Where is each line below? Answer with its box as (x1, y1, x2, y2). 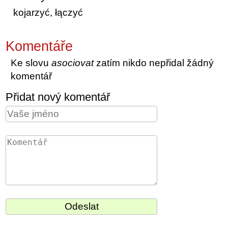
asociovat (51, 57, 94, 68)
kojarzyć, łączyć (13, 7, 83, 18)
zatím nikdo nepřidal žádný (94, 57, 214, 68)
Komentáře (6, 38, 73, 54)
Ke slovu (11, 57, 52, 68)
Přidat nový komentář (6, 90, 110, 103)
